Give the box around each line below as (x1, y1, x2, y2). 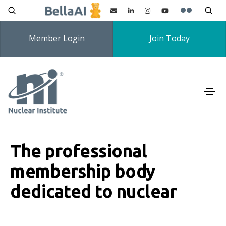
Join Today (149, 33, 190, 44)
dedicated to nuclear (10, 181, 177, 202)
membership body (10, 161, 155, 182)
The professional (10, 141, 147, 161)
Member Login (28, 33, 85, 44)
